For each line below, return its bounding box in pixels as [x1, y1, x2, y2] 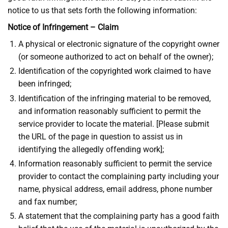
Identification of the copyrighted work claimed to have [18, 66, 211, 76]
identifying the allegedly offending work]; [18, 144, 164, 154]
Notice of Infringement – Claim [8, 22, 119, 33]
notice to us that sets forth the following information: [8, 6, 197, 16]
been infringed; [18, 79, 71, 89]
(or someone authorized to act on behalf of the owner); [18, 52, 213, 62]
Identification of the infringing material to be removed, [18, 93, 211, 103]
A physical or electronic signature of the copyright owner [18, 39, 219, 49]
